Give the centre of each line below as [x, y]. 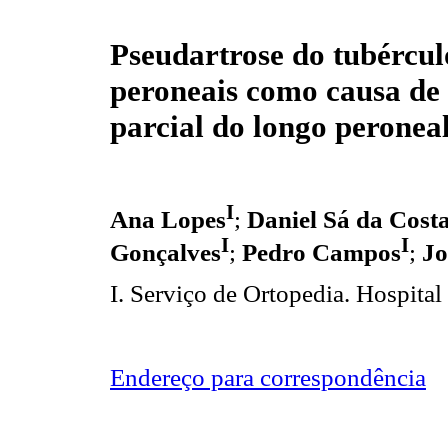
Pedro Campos [321, 253]
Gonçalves [165, 253]
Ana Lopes [168, 220]
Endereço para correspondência [268, 377]
